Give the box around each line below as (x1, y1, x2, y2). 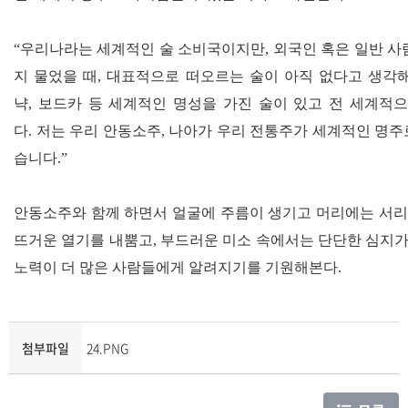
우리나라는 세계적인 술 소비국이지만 (20, 40, 266, 56)
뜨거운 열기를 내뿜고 (14, 231, 153, 248)
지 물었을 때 (14, 67, 98, 84)
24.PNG (87, 339, 128, 357)
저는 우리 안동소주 (36, 122, 161, 138)
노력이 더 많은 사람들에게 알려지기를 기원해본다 (14, 259, 338, 275)
